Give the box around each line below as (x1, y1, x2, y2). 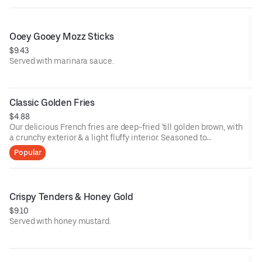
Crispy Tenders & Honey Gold (9, 191, 133, 203)
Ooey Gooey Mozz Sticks (9, 31, 114, 43)
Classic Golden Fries (9, 97, 95, 109)
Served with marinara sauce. (9, 56, 114, 66)
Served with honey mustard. (9, 216, 111, 226)
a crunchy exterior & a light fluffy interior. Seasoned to (9, 133, 207, 143)
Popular (14, 148, 42, 157)
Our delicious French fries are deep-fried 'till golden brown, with (9, 122, 243, 132)
